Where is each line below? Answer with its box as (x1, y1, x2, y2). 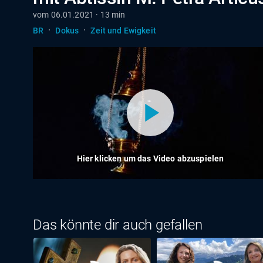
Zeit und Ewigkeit (90, 25, 156, 35)
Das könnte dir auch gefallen (33, 216, 203, 233)
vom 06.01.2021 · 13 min (33, 10, 126, 19)
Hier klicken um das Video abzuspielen (76, 153, 224, 163)
